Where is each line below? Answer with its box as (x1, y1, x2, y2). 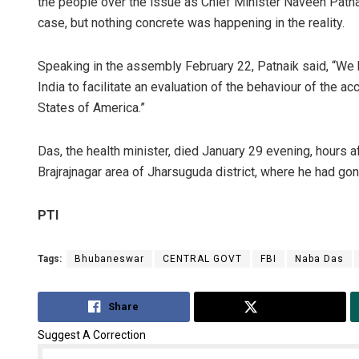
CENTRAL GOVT (163, 253, 242, 265)
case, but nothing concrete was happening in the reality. (38, 15, 345, 31)
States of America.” (38, 100, 145, 116)
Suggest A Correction (38, 328, 146, 341)
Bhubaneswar (75, 253, 144, 265)
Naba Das (295, 253, 344, 265)
